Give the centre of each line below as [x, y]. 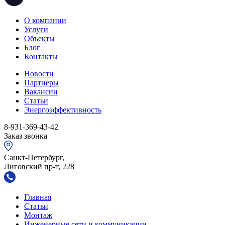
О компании [45, 20]
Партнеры [41, 82]
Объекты [39, 38]
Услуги [36, 29]
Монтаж [38, 215]
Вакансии [41, 91]
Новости [39, 73]
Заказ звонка [26, 136]
